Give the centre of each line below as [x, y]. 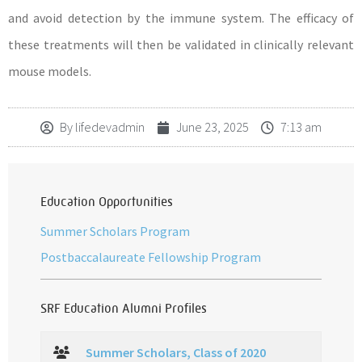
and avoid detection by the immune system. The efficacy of [181, 18]
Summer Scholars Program [115, 231]
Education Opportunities [107, 202]
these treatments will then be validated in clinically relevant [181, 44]
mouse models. [50, 71]
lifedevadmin [109, 127]
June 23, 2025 [213, 127]
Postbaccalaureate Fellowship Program [151, 257]
